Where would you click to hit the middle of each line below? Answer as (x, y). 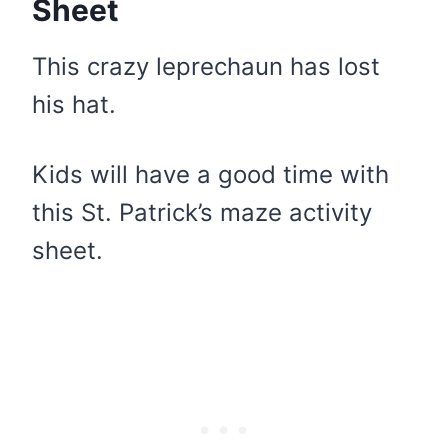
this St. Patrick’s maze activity (202, 212)
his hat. (74, 104)
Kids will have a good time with (210, 174)
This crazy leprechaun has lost (206, 66)
